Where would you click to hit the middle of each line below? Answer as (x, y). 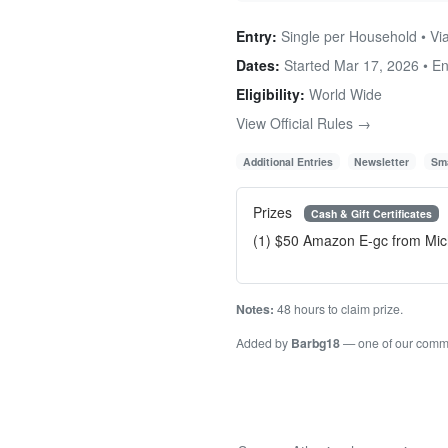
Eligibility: (270, 93)
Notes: (255, 309)
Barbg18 (315, 343)
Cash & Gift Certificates (371, 213)
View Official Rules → (303, 122)
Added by (263, 343)
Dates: (258, 64)
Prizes (274, 211)
